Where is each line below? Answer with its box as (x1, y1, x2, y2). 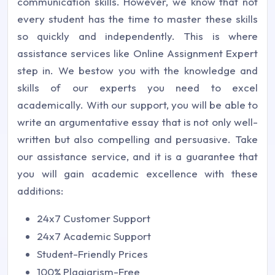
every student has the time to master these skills (17, 12, 258, 25)
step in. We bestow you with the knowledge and (17, 63, 258, 77)
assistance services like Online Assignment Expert (17, 46, 258, 60)
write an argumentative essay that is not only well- (17, 115, 258, 128)
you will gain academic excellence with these (17, 166, 258, 180)
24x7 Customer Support (37, 211, 150, 225)
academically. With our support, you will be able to (17, 98, 258, 111)
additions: (17, 184, 63, 197)
